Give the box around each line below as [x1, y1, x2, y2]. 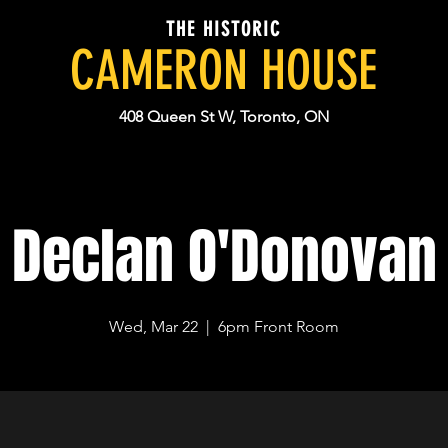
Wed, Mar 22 [109, 317, 199, 336]
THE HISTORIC [166, 17, 281, 41]
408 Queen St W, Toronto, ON [119, 107, 329, 126]
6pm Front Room [218, 317, 340, 336]
